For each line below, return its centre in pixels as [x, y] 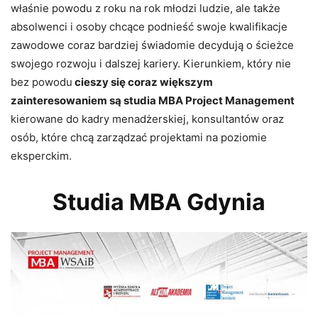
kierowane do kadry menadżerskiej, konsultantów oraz [147, 119]
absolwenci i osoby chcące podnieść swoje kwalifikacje [149, 27]
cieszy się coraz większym [143, 82]
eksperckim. [41, 156]
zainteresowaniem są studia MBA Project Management [153, 101]
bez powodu [42, 82]
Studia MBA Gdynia [159, 202]
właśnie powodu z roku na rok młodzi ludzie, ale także [146, 9]
